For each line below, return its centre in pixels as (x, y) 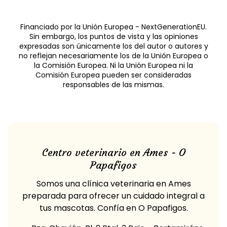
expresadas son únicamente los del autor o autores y (113, 46)
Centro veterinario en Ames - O (113, 152)
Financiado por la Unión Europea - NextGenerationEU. (113, 27)
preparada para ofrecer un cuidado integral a (113, 196)
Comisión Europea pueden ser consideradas (113, 75)
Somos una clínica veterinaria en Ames (113, 183)
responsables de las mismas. (113, 84)
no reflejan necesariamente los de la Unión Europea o (113, 55)
